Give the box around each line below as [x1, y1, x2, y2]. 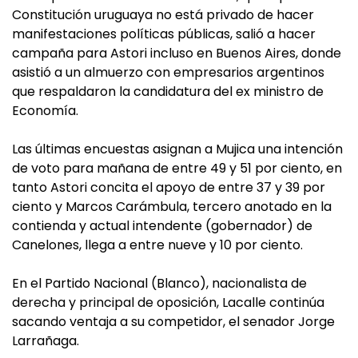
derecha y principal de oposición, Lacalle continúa [12, 293, 324, 312]
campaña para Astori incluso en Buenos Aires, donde [12, 44, 341, 62]
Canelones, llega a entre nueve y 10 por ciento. [12, 236, 303, 254]
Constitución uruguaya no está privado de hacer [12, 6, 314, 24]
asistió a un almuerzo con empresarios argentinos [12, 63, 324, 82]
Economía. [12, 101, 78, 120]
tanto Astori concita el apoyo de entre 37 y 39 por [12, 178, 325, 197]
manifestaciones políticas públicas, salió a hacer [12, 25, 316, 43]
